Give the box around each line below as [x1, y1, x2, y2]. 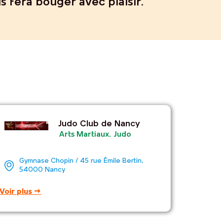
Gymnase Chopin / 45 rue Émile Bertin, [19, 157, 144, 165]
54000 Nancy [19, 166, 66, 174]
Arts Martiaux [59, 131, 110, 139]
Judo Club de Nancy [58, 119, 141, 129]
